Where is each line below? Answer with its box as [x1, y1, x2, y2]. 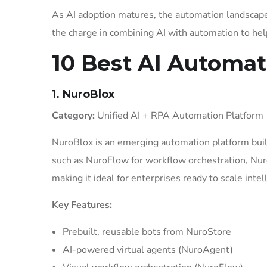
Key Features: [52, 198, 112, 212]
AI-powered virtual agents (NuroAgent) [63, 243, 233, 256]
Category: [52, 109, 95, 122]
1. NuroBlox [52, 88, 114, 101]
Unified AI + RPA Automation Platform [95, 109, 263, 122]
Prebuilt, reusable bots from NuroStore [63, 225, 231, 238]
